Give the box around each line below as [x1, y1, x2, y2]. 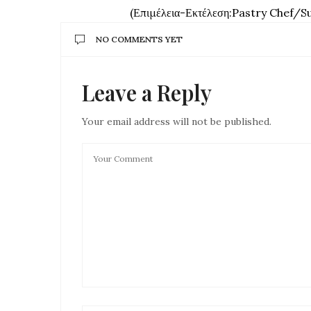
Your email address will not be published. [82, 115, 271, 128]
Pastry [232, 6, 267, 19]
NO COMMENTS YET [96, 34, 183, 44]
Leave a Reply [82, 78, 212, 107]
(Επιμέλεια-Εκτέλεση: [130, 6, 232, 19]
